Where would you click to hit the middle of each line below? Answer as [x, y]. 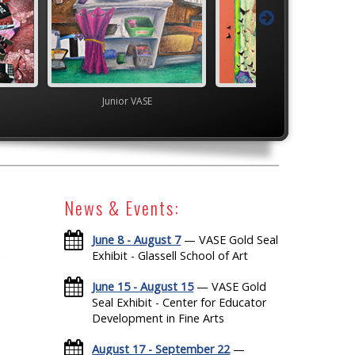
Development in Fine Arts [158, 318]
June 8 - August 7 [137, 239]
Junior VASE [158, 101]
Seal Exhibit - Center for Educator [179, 302]
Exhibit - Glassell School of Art [170, 255]
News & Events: [122, 208]
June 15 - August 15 [143, 286]
